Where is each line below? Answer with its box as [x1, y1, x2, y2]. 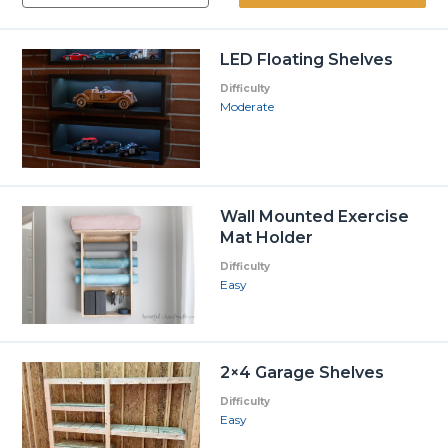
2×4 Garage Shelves [219, 363, 384, 382]
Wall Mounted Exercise [219, 206, 409, 226]
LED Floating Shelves [219, 50, 393, 69]
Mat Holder [219, 227, 313, 247]
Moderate [219, 99, 274, 114]
